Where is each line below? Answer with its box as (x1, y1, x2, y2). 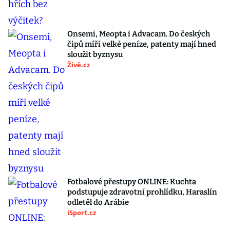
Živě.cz (67, 60, 90, 69)
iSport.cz (67, 208, 96, 217)
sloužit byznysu (67, 50, 123, 59)
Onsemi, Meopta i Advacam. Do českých (67, 29, 210, 39)
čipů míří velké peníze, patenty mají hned (67, 40, 216, 49)
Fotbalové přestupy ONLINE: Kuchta (67, 177, 196, 186)
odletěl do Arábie (67, 198, 129, 207)
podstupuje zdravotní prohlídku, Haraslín (67, 187, 217, 197)
